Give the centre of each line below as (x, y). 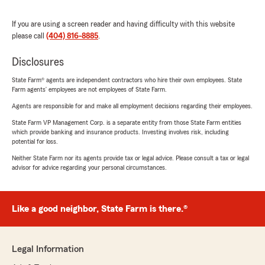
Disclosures (38, 62)
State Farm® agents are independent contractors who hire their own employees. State (127, 80)
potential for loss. (35, 141)
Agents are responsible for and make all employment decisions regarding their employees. (132, 106)
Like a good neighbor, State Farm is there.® (100, 209)
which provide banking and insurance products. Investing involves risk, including (120, 132)
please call (29, 36)
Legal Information (48, 249)
